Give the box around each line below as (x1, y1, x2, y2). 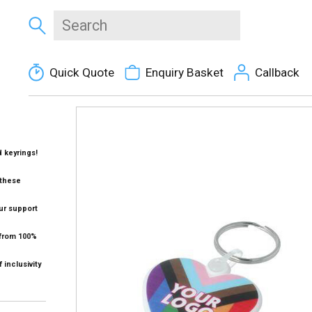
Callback (254, 65, 299, 79)
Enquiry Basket (145, 65, 224, 79)
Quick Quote (49, 65, 114, 79)
